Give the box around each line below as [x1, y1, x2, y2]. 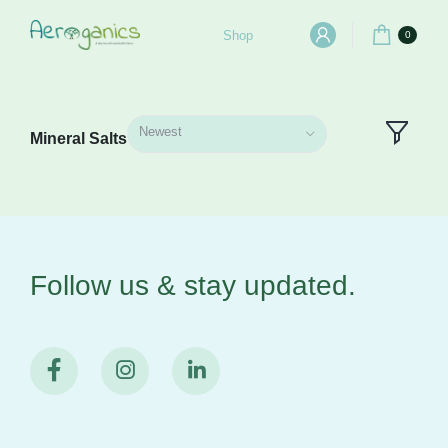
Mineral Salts [30, 129, 127, 147]
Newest [139, 124, 183, 140]
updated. [244, 270, 356, 302]
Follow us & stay [30, 270, 244, 302]
